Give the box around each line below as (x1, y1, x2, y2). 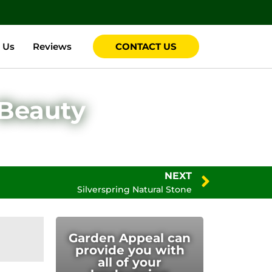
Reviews (32, 40, 72, 52)
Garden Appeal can (69, 231, 191, 246)
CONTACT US (115, 41, 177, 53)
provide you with (75, 243, 185, 258)
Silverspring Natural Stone (77, 184, 192, 195)
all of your (98, 255, 162, 270)
